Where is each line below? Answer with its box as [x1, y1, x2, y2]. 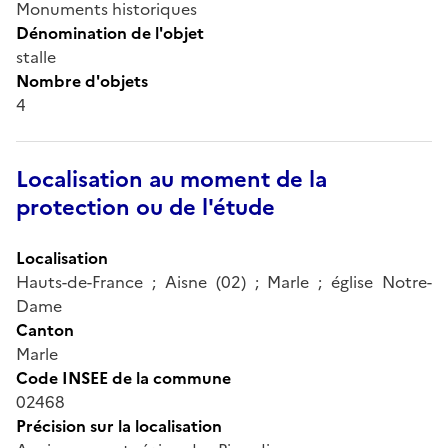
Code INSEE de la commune [16, 365, 231, 390]
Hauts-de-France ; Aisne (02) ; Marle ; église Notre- [16, 269, 432, 294]
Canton [16, 317, 74, 342]
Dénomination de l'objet [16, 20, 204, 45]
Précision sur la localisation [16, 413, 222, 438]
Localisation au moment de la [16, 162, 327, 196]
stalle [16, 44, 56, 69]
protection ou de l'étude [16, 190, 275, 224]
